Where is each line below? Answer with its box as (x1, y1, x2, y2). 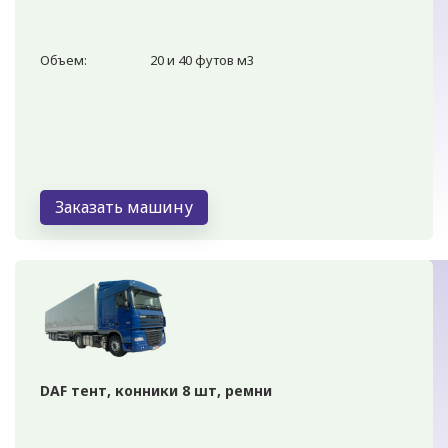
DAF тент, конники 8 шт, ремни (40, 380, 272, 400)
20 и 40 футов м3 (150, 50, 255, 69)
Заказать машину (55, 195, 193, 218)
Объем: (40, 50, 87, 69)
